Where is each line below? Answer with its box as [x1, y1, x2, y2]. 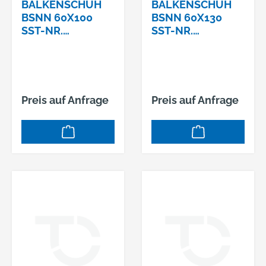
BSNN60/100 [21, 37, 91, 50]
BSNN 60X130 [151, 11, 222, 24]
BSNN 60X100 [21, 11, 93, 24]
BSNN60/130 [151, 37, 220, 50]
